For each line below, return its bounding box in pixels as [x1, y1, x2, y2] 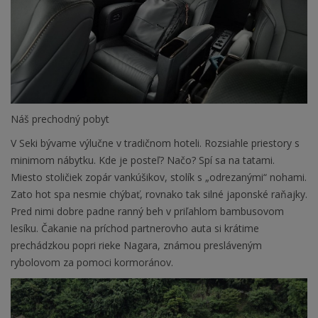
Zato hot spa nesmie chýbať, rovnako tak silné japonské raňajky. [11, 187, 307, 201]
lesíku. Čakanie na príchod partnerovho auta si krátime [11, 221, 259, 235]
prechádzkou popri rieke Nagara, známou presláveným [11, 238, 262, 252]
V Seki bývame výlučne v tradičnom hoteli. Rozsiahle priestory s [11, 136, 300, 150]
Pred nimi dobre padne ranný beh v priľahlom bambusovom [11, 204, 284, 218]
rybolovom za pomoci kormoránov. [11, 255, 176, 269]
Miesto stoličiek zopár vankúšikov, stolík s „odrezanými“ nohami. [11, 170, 307, 184]
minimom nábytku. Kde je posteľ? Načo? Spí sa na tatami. [11, 153, 275, 167]
